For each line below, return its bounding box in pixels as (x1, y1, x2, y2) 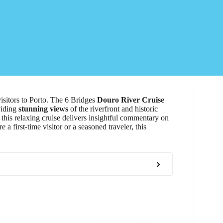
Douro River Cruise (97, 96, 164, 104)
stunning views (18, 105, 68, 113)
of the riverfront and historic (68, 105, 158, 113)
